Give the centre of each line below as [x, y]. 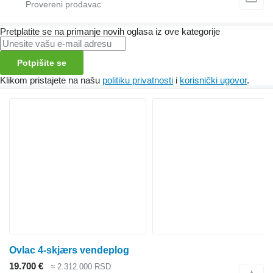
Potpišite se [42, 63]
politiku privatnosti [138, 80]
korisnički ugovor [213, 80]
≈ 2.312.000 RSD [81, 267]
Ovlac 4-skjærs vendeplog [69, 250]
